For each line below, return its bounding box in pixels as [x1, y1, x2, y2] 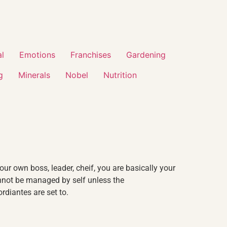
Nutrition [103, 70, 137, 80]
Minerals [18, 70, 50, 80]
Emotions [19, 50, 55, 60]
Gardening [126, 50, 166, 60]
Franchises [70, 50, 111, 60]
